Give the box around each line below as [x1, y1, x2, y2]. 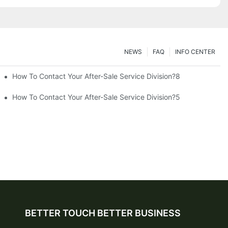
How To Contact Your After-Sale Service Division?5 [12, 92, 181, 101]
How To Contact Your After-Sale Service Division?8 [12, 71, 181, 80]
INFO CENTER [175, 47, 215, 55]
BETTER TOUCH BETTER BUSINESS [24, 207, 181, 218]
